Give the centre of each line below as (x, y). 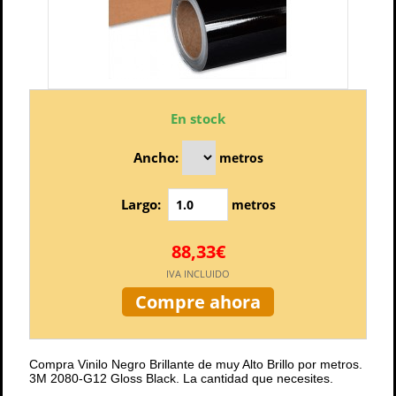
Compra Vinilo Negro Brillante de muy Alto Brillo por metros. (196, 364)
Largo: (141, 204)
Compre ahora (198, 302)
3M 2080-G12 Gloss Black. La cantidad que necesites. (181, 378)
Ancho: (157, 157)
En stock (198, 118)
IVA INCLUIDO (198, 274)
